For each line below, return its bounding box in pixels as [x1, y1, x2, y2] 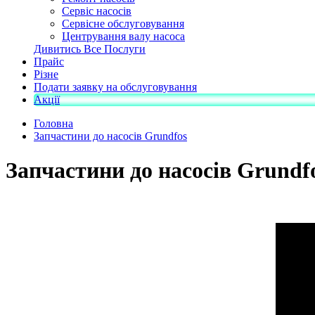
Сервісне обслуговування [62, 17, 184, 30]
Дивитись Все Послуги [34, 42, 146, 55]
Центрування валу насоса [62, 30, 185, 42]
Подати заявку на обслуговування [34, 80, 197, 93]
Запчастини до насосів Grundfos [34, 129, 187, 142]
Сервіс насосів [62, 4, 131, 17]
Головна [34, 117, 73, 129]
